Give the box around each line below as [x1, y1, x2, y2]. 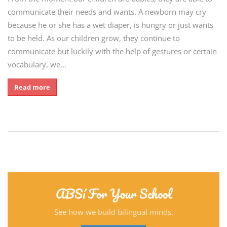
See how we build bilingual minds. [54, 207, 173, 217]
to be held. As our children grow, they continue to [8, 33, 180, 43]
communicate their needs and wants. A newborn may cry [8, 7, 206, 17]
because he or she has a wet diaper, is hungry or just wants [8, 20, 213, 30]
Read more [14, 83, 50, 92]
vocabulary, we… [8, 59, 66, 69]
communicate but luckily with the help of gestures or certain [8, 46, 217, 56]
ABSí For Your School [55, 183, 172, 204]
